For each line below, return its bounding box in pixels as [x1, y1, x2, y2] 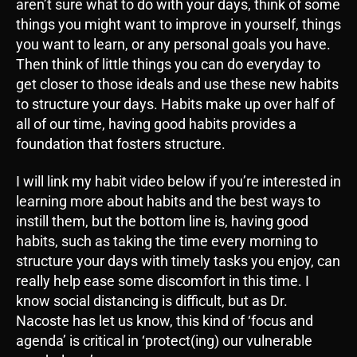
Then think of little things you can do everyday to [16, 55, 320, 73]
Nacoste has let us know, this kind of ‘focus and [16, 312, 313, 330]
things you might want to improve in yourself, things [16, 15, 341, 33]
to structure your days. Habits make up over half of [16, 95, 335, 112]
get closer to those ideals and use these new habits [16, 75, 339, 92]
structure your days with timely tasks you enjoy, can [16, 253, 340, 270]
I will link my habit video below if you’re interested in [16, 173, 341, 190]
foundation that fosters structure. [16, 135, 226, 152]
